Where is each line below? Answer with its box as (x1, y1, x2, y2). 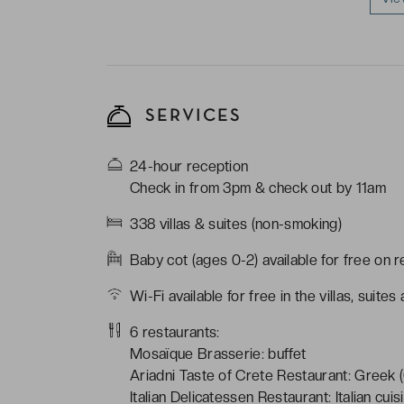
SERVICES (139, 107, 242, 124)
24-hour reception (130, 157, 249, 175)
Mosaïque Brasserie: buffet (130, 344, 307, 363)
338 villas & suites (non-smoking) (130, 215, 342, 233)
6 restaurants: (130, 323, 220, 341)
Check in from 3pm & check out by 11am (130, 179, 386, 197)
